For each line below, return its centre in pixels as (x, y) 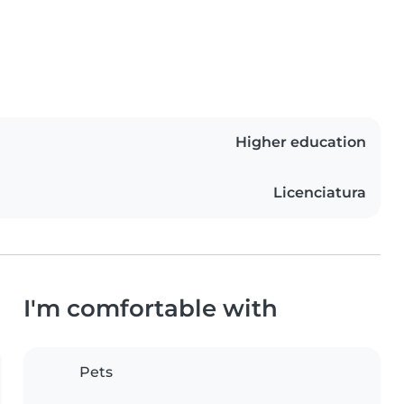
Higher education (301, 142)
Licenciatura (320, 193)
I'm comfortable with (151, 308)
